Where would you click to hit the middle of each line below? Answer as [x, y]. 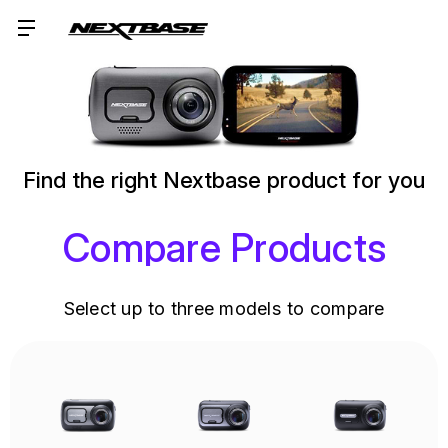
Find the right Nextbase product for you [224, 179]
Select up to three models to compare [224, 308]
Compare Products [224, 247]
